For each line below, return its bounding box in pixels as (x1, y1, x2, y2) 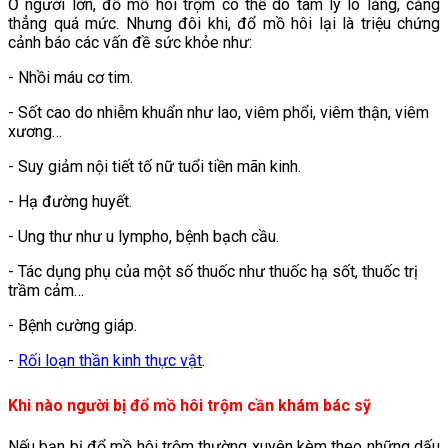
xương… (8, 121, 62, 141)
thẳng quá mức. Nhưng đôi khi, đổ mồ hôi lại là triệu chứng (8, 13, 440, 33)
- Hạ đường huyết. (8, 191, 132, 211)
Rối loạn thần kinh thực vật (18, 350, 202, 370)
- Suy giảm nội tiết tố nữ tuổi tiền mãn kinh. (8, 156, 301, 176)
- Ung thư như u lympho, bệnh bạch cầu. (8, 226, 279, 246)
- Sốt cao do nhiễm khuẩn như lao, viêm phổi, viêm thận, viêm (8, 102, 429, 122)
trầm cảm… (8, 280, 84, 300)
